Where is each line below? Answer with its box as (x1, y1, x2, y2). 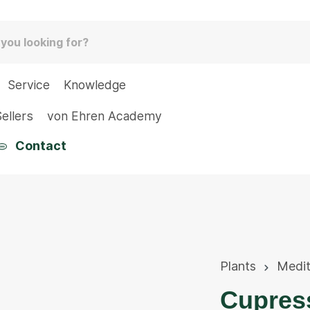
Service (8, 77, 50, 92)
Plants (220, 259, 256, 273)
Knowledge (64, 77, 126, 92)
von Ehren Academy (47, 109, 162, 123)
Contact (15, 138, 66, 153)
